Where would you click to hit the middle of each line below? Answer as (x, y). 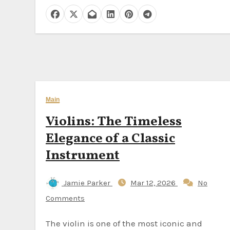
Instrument (83, 156)
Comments (65, 198)
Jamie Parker (87, 183)
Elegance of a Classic (110, 139)
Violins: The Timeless (114, 122)
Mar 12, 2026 (154, 183)
